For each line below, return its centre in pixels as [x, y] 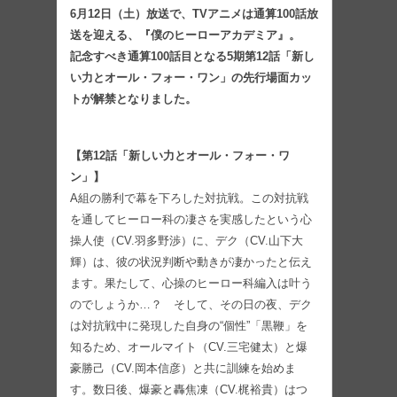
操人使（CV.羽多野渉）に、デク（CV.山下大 [187, 241]
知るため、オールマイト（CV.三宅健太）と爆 [189, 347]
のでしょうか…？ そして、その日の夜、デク [191, 305]
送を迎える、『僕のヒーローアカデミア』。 [185, 35]
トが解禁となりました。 [133, 99]
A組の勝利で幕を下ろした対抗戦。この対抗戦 [189, 198]
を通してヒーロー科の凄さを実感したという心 [191, 220]
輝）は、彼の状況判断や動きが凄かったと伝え [191, 262]
